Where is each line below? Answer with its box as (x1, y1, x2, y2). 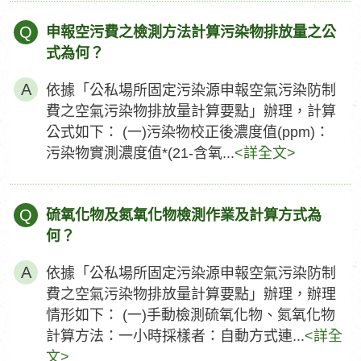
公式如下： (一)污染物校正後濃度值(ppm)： (46, 124, 330, 140)
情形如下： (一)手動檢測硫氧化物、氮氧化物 (46, 307, 335, 323)
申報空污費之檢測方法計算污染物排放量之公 (46, 24, 336, 40)
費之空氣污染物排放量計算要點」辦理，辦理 (46, 286, 336, 302)
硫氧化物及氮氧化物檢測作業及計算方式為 (46, 207, 322, 223)
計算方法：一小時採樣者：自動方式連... (46, 328, 305, 344)
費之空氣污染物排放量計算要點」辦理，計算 (46, 103, 336, 119)
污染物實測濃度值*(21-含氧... (46, 145, 234, 161)
